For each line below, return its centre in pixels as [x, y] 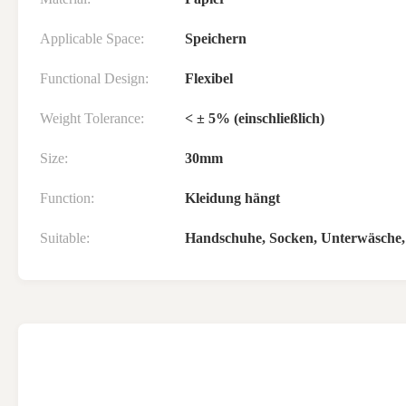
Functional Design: [94, 78]
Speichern [216, 39]
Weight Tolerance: [92, 118]
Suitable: [65, 238]
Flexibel [209, 78]
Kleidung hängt [232, 198]
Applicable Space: [92, 39]
